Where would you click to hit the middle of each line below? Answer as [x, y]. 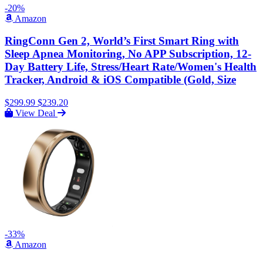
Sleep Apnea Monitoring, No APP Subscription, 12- [128, 54]
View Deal [35, 113]
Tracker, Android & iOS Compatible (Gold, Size [120, 80]
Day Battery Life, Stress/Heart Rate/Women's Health [131, 67]
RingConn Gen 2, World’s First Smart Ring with [122, 41]
